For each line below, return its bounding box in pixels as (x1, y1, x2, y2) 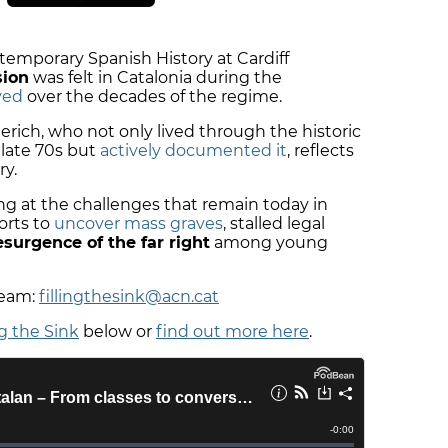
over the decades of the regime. (23, 87, 286, 107)
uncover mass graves (54, 214, 223, 234)
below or (79, 322, 156, 342)
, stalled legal (223, 214, 325, 234)
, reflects (287, 141, 354, 161)
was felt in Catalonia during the (29, 68, 282, 88)
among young (210, 233, 328, 253)
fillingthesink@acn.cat (39, 287, 219, 307)
